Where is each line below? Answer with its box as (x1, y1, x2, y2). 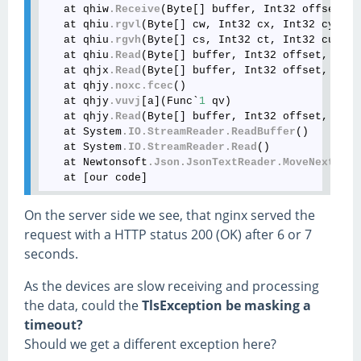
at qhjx (44, 64, 110, 77)
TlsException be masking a (142, 297, 311, 315)
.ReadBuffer (225, 126, 297, 139)
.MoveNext (276, 156, 335, 169)
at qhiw (44, 3, 110, 16)
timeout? (24, 316, 83, 334)
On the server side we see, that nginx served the (24, 206, 315, 225)
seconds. (24, 245, 78, 263)
